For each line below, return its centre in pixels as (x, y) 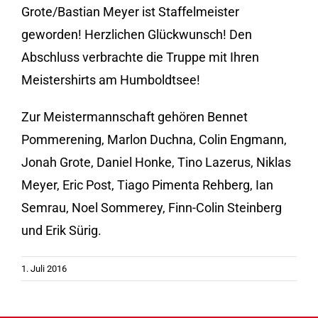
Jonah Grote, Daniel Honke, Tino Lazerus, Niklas (156, 163)
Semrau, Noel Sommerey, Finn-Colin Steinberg (152, 208)
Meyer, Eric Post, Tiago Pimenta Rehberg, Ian (147, 185)
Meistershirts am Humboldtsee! (111, 80)
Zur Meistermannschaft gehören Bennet (135, 117)
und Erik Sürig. (61, 231)
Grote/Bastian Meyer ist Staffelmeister (130, 12)
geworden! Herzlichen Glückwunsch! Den (137, 35)
